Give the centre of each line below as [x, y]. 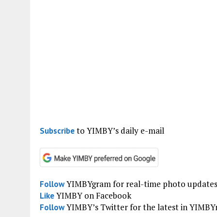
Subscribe [57, 131]
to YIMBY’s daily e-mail [119, 130]
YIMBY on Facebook [93, 195]
